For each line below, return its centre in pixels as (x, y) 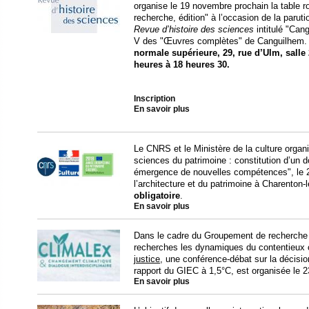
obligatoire (157, 196)
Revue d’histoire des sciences (194, 29)
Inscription (154, 99)
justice (147, 259)
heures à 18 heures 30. (182, 64)
